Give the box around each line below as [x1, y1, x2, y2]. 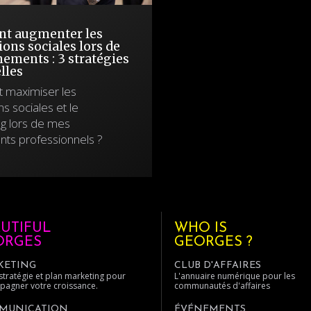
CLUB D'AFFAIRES [174, 260, 261, 271]
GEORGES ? [174, 235, 253, 249]
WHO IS [174, 221, 227, 235]
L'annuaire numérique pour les [174, 270, 295, 282]
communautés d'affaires [174, 280, 270, 292]
